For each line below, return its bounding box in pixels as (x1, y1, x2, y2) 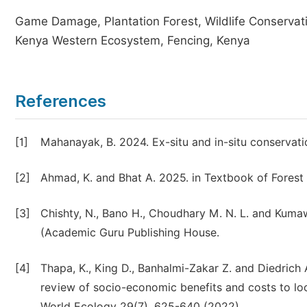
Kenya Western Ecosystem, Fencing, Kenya (15, 34, 250, 47)
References (15, 91, 106, 111)
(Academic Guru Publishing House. (40, 226, 219, 239)
